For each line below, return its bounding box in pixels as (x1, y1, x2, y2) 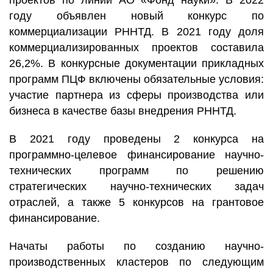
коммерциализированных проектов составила (9, 41, 264, 54)
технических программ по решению (9, 165, 264, 177)
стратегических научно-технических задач (9, 180, 264, 193)
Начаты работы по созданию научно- (9, 240, 264, 252)
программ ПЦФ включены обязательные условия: (9, 73, 264, 85)
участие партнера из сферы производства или (9, 89, 264, 101)
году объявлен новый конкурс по (9, 10, 264, 22)
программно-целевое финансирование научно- (9, 149, 264, 161)
